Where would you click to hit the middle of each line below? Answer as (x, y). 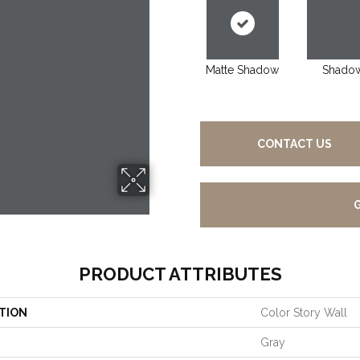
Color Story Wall (304, 312)
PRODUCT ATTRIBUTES (180, 274)
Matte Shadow (242, 70)
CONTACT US (295, 143)
